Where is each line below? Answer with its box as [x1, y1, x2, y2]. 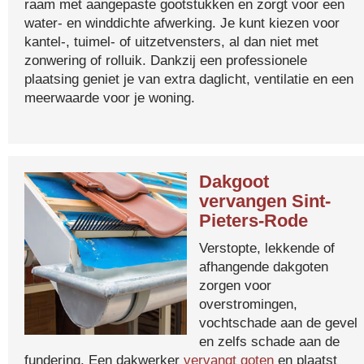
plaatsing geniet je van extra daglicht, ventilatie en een [24, 71, 353, 87]
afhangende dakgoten [199, 258, 328, 275]
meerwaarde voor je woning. [24, 89, 195, 106]
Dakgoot [199, 171, 269, 192]
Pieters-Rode [199, 210, 308, 231]
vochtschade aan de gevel [199, 314, 357, 331]
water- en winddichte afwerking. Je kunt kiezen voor [24, 15, 340, 31]
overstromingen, [199, 296, 297, 312]
